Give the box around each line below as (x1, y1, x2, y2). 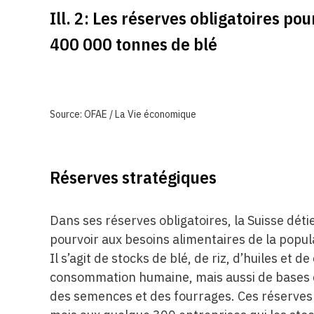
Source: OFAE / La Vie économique (50, 107, 197, 121)
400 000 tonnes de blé (50, 32, 218, 55)
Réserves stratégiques (50, 165, 217, 189)
